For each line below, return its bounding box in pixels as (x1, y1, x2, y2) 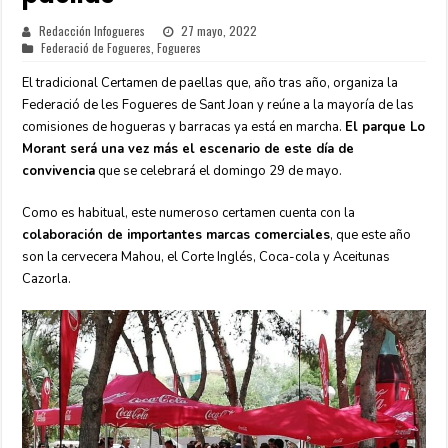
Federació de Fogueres (41, 39, 152, 56)
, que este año (330, 226, 412, 244)
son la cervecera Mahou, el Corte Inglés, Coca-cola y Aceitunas (22, 248, 391, 266)
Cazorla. (22, 270, 72, 288)
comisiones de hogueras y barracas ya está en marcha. (22, 118, 346, 136)
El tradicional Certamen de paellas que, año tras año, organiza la (22, 74, 399, 92)
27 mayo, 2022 (181, 22, 258, 39)
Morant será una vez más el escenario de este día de (22, 140, 355, 158)
